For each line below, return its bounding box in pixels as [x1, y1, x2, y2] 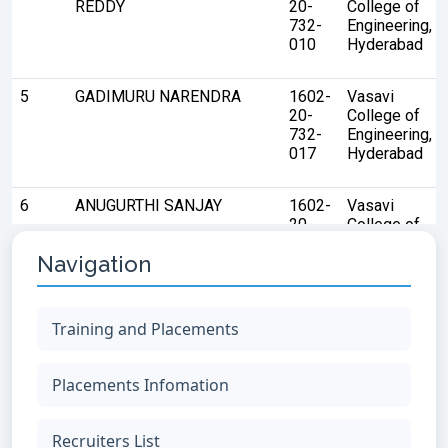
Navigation [37, 250, 151, 277]
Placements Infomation [52, 373, 229, 396]
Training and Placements [52, 317, 239, 340]
